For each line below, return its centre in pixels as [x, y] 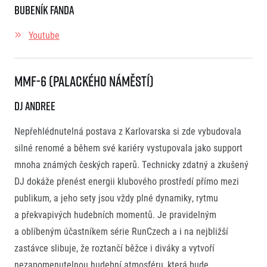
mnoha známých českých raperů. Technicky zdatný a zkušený [131, 164]
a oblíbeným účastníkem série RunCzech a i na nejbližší [121, 231]
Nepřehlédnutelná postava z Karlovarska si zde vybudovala [128, 131]
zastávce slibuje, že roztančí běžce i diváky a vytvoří [114, 248]
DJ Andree [35, 106]
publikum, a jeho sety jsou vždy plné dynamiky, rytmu [116, 198]
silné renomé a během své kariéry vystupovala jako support [128, 148]
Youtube [44, 35]
